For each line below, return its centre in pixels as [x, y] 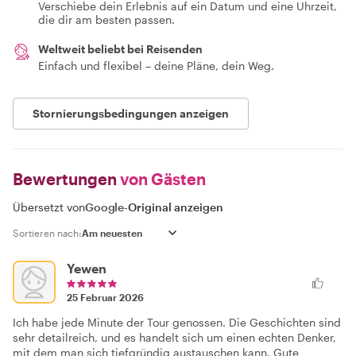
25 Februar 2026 [105, 297]
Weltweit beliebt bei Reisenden [120, 49]
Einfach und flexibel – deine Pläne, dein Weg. [156, 66]
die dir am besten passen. [106, 19]
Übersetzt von [49, 207]
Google [105, 207]
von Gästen [161, 179]
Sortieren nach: [47, 233]
